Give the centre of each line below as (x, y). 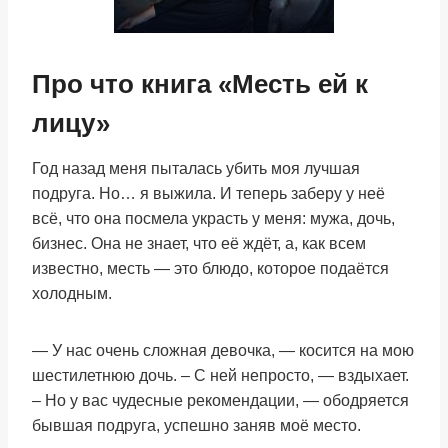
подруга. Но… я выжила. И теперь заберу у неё (208, 193)
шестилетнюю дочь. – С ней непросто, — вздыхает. (220, 375)
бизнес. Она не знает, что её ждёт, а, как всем (199, 243)
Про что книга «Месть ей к (200, 84)
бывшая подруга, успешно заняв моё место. (196, 425)
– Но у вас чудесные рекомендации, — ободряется (220, 400)
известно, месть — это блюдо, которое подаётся (210, 268)
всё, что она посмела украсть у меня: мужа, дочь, (213, 218)
